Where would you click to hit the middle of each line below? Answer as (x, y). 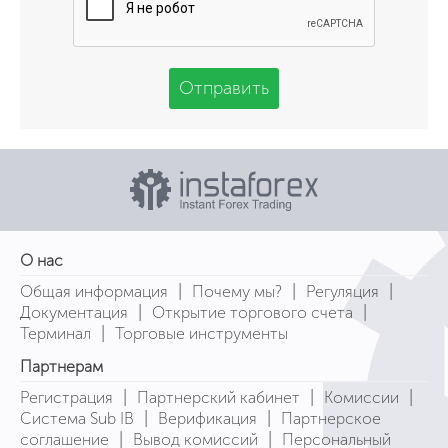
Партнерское (331, 418)
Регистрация (66, 397)
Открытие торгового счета (252, 312)
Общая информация (94, 291)
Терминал (55, 333)
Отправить (224, 87)
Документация (74, 312)
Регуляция (342, 291)
